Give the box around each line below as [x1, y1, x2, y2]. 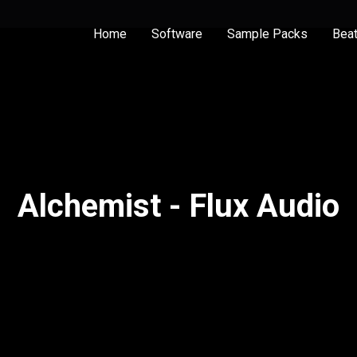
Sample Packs [227, 25, 308, 41]
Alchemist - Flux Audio [18, 187, 339, 225]
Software [151, 25, 203, 41]
